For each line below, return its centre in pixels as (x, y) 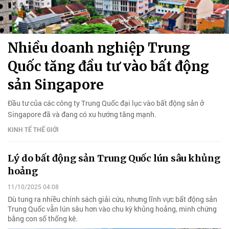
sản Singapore (56, 84)
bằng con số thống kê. (43, 219)
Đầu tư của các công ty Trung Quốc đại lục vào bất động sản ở (106, 103)
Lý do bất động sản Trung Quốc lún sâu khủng (114, 158)
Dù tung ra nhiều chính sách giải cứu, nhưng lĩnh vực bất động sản (112, 199)
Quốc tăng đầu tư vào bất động (108, 66)
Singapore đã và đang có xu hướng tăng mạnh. (82, 114)
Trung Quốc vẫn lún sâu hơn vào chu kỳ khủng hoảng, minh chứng (112, 209)
